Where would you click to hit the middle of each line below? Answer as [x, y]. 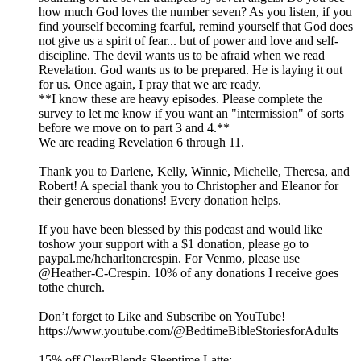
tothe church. [72, 288]
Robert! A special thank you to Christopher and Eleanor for [189, 186]
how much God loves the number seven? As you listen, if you [195, 12]
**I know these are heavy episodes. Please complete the [180, 99]
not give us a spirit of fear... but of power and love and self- [189, 41]
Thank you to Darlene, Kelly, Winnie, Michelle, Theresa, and [194, 172]
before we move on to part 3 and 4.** [134, 128]
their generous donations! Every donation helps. [160, 201]
